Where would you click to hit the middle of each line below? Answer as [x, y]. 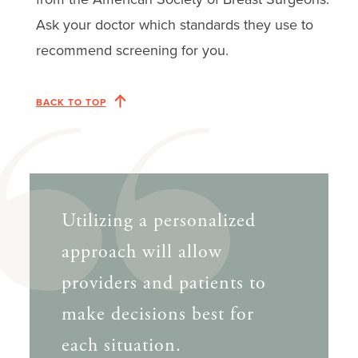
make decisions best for [158, 314]
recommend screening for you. [132, 50]
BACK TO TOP [71, 102]
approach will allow [142, 252]
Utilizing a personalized [159, 221]
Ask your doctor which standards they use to [174, 25]
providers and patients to [164, 283]
